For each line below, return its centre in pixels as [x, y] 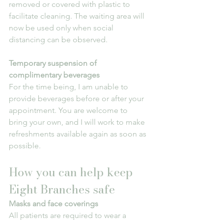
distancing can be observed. [58, 39]
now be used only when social [62, 27]
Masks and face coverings [54, 203]
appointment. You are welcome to [69, 110]
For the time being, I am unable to [69, 86]
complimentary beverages [54, 75]
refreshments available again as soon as [79, 134]
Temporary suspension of [54, 63]
